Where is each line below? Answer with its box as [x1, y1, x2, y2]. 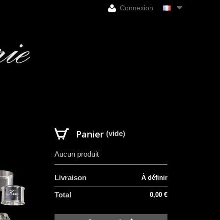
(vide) [106, 129, 125, 137]
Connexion [118, 4, 153, 12]
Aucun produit [55, 149, 99, 158]
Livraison [55, 173, 86, 182]
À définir [141, 173, 167, 181]
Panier [76, 128, 104, 140]
